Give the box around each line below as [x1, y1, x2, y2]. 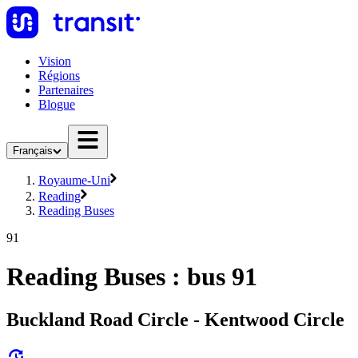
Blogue [38, 97, 75, 111]
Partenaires [38, 83, 93, 97]
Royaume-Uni [38, 173, 110, 187]
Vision [38, 54, 71, 68]
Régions [38, 69, 80, 82]
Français [13, 145, 53, 157]
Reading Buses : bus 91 [6, 262, 257, 292]
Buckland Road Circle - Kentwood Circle [6, 308, 344, 330]
